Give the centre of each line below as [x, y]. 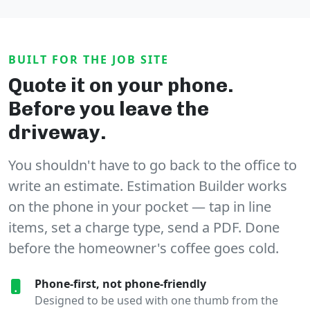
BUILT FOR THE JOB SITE [89, 60]
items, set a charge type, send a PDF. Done [144, 228]
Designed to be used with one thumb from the [156, 301]
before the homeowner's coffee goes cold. [144, 248]
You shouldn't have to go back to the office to [153, 165]
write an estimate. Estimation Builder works [148, 186]
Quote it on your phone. [121, 85]
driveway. [57, 133]
